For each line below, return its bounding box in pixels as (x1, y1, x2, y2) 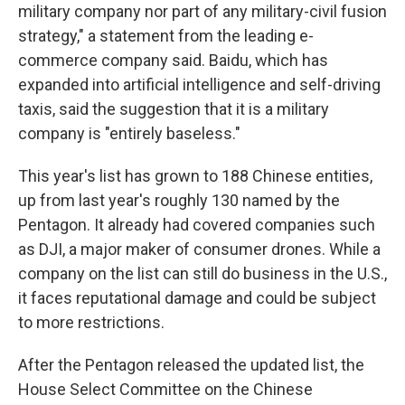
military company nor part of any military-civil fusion (18, 2, 387, 21)
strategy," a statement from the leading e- (18, 26, 314, 45)
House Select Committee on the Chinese (18, 380, 313, 399)
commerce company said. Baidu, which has (18, 51, 328, 70)
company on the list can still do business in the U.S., (18, 264, 387, 283)
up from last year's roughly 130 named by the (18, 191, 340, 210)
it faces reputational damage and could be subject (18, 288, 376, 307)
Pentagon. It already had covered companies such (18, 215, 375, 234)
